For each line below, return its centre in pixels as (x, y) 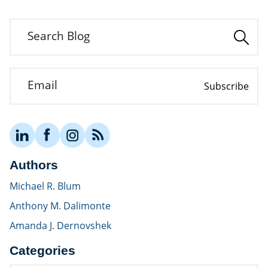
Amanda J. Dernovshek (60, 225)
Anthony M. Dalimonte (60, 205)
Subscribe (226, 86)
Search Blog (59, 36)
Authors (34, 165)
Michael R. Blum (45, 186)
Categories (42, 250)
